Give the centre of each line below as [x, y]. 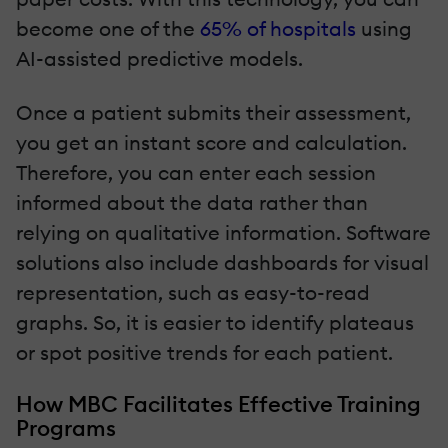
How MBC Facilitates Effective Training [218, 403]
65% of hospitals [278, 28]
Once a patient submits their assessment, [213, 112]
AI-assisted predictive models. [159, 58]
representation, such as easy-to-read [193, 292]
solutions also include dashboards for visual [222, 262]
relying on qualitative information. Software [223, 232]
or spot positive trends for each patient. [204, 352]
